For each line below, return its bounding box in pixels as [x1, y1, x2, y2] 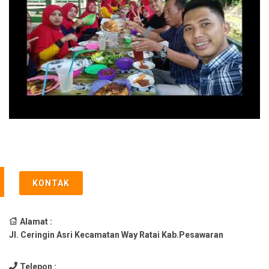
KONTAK [32, 178, 70, 188]
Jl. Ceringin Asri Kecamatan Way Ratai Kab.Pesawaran [9, 229, 223, 240]
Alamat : [20, 216, 52, 226]
